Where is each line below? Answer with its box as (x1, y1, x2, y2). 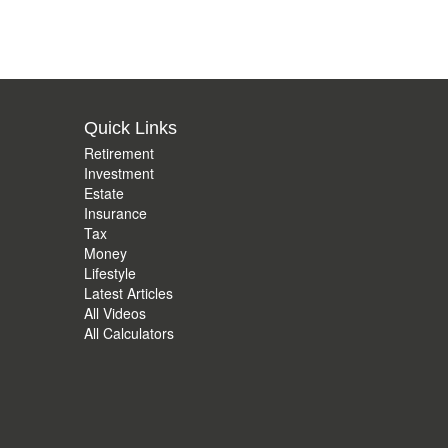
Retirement (83, 143, 154, 163)
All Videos (83, 303, 146, 323)
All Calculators (83, 323, 174, 343)
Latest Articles (83, 283, 173, 303)
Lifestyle (83, 263, 136, 283)
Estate (83, 183, 124, 203)
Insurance (83, 203, 147, 223)
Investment (83, 163, 154, 183)
